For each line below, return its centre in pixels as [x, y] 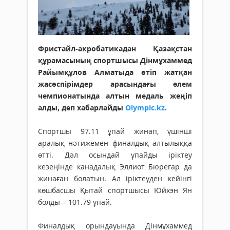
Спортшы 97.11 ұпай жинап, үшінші [115, 131]
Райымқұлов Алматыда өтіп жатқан [115, 72]
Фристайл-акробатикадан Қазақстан [115, 49]
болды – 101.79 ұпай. [75, 202]
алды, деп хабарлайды [82, 108]
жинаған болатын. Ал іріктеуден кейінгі [115, 179]
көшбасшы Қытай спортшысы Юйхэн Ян [115, 190]
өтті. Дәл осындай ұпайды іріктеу [115, 155]
